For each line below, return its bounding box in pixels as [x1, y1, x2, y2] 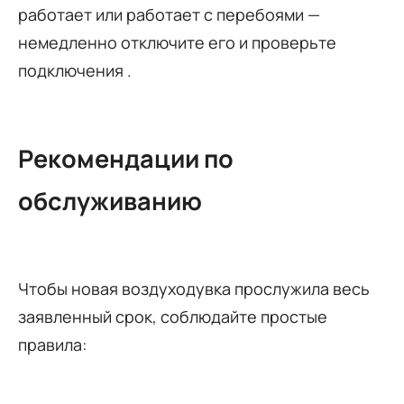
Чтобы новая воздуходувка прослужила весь [18, 277, 370, 299]
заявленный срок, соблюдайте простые [18, 305, 327, 327]
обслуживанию [18, 184, 202, 218]
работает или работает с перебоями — [18, 3, 320, 25]
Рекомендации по [18, 142, 234, 176]
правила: [18, 333, 87, 355]
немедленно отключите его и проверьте [18, 31, 336, 53]
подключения [18, 59, 127, 81]
